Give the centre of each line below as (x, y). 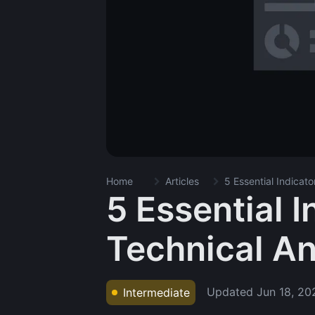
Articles (182, 181)
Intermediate (156, 292)
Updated (232, 292)
